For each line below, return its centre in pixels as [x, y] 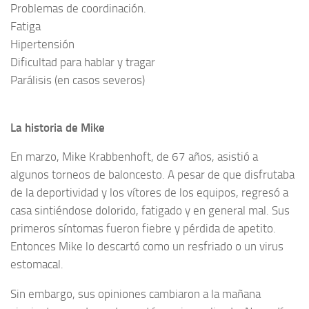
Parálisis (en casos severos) [78, 80]
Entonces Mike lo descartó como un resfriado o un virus [147, 247]
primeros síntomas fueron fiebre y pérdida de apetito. [143, 229]
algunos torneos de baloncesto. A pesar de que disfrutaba [152, 175]
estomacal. [37, 265]
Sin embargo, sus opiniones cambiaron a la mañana [136, 294]
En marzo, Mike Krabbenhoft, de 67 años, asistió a [134, 157]
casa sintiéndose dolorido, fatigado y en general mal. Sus [150, 211]
